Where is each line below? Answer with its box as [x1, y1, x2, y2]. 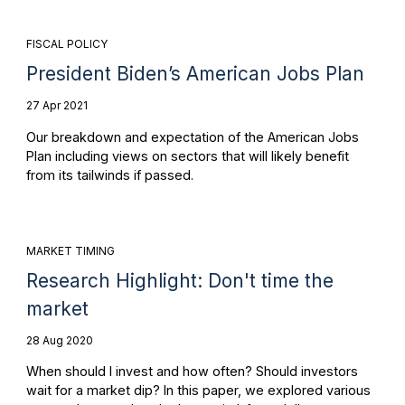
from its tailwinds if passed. [25, 166, 193, 183]
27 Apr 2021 [25, 99, 88, 113]
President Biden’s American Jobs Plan [25, 62, 364, 86]
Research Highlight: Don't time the [25, 269, 334, 293]
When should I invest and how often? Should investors [25, 363, 358, 380]
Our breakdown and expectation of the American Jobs [25, 128, 359, 145]
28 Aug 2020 [25, 334, 93, 348]
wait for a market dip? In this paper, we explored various [25, 382, 371, 399]
